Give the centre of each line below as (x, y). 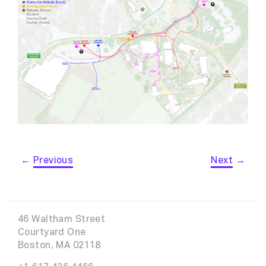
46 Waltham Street (62, 219)
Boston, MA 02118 (59, 246)
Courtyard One (52, 232)
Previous (53, 161)
